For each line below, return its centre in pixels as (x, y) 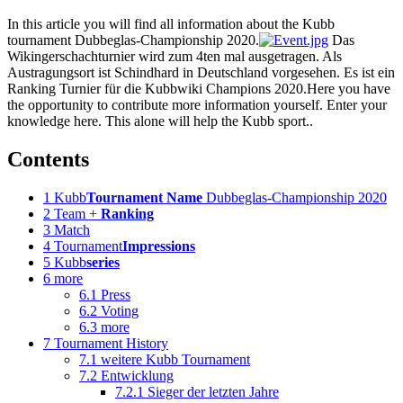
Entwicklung (137, 375)
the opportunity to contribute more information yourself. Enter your (197, 104)
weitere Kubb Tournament (175, 359)
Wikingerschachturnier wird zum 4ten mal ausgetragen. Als (175, 56)
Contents (48, 159)
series (103, 262)
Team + (77, 213)
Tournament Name (144, 197)
